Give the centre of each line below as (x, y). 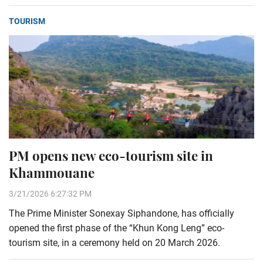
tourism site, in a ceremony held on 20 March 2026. (114, 243)
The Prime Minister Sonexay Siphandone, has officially (122, 213)
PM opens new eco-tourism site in (111, 156)
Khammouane (52, 173)
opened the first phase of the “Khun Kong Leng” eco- (117, 228)
